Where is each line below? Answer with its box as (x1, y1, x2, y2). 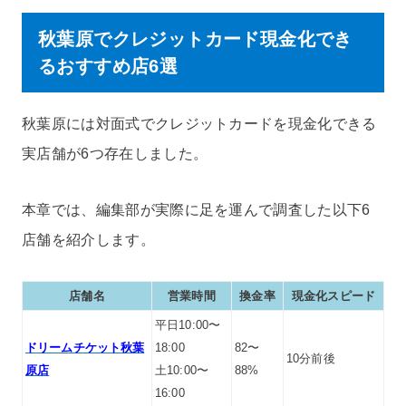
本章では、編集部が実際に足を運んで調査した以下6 (22, 201, 371, 217)
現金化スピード (292, 288, 375, 303)
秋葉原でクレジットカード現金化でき (38, 28, 353, 49)
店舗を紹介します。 (22, 231, 155, 247)
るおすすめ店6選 (38, 55, 179, 76)
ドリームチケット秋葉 (25, 340, 145, 354)
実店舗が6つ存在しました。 (22, 145, 208, 161)
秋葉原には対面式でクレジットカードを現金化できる (22, 115, 377, 131)
